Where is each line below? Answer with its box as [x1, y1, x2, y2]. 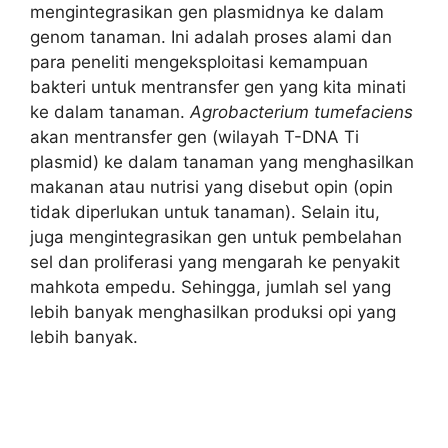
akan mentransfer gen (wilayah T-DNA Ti [30, 126, 359, 147]
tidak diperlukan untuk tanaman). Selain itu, [30, 201, 380, 222]
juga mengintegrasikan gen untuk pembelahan [30, 226, 402, 247]
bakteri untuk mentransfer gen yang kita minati [30, 76, 406, 97]
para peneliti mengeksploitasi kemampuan [30, 51, 368, 72]
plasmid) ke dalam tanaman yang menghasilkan [30, 151, 414, 172]
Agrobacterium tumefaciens [190, 101, 413, 122]
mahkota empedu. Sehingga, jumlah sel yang [30, 276, 391, 297]
